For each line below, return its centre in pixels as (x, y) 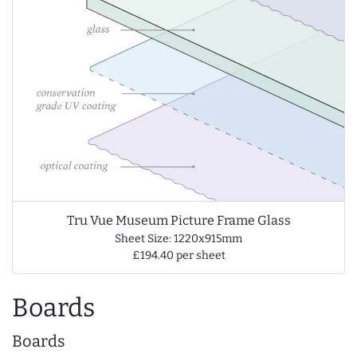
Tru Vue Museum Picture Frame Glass (178, 220)
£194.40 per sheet (178, 255)
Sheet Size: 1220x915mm (178, 238)
